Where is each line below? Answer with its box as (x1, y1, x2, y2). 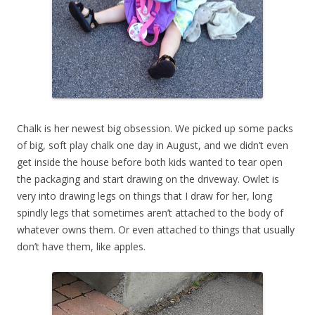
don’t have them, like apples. (17, 240, 146, 254)
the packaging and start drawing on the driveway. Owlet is (17, 172, 279, 186)
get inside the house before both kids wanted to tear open (17, 155, 283, 169)
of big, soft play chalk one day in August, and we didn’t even (17, 139, 288, 153)
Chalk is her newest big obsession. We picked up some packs (17, 122, 293, 136)
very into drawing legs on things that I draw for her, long (17, 189, 272, 203)
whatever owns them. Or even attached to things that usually (17, 223, 295, 237)
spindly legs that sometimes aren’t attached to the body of (17, 206, 283, 220)
